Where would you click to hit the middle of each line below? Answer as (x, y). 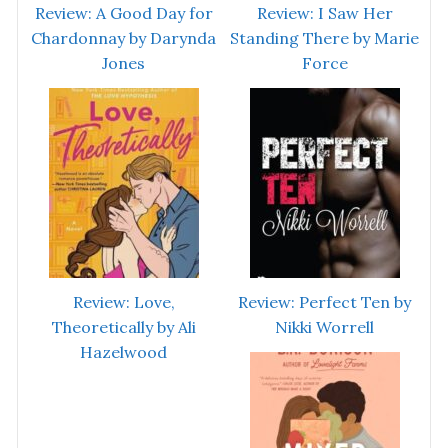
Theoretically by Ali (123, 327)
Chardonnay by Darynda (123, 38)
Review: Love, (123, 302)
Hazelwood (123, 352)
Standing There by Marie (324, 38)
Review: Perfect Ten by (324, 302)
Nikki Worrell (324, 327)
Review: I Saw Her (324, 13)
